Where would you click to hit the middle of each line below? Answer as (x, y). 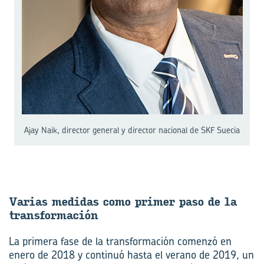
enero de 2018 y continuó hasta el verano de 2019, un (131, 255)
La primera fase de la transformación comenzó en (120, 241)
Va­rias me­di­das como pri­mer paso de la (123, 202)
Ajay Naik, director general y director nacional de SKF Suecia (132, 130)
